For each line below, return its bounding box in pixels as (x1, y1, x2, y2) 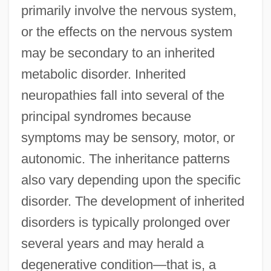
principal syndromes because (21, 109, 191, 125)
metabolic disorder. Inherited (21, 67, 186, 82)
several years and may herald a (21, 236, 204, 252)
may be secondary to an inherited (21, 45, 215, 61)
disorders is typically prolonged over (21, 215, 230, 230)
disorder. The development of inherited (21, 194, 244, 209)
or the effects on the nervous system (21, 24, 232, 40)
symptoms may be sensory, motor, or (21, 130, 235, 146)
